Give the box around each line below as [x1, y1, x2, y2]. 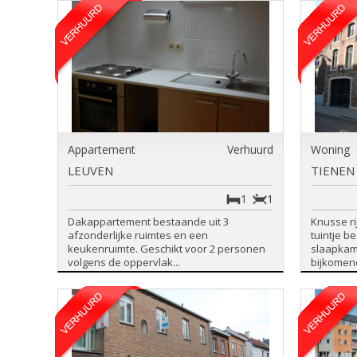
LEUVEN [68, 163, 113, 178]
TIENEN [311, 163, 355, 178]
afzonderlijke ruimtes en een [68, 228, 208, 242]
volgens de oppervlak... [68, 255, 180, 269]
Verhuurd [227, 142, 274, 157]
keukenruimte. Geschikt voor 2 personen [68, 241, 265, 256]
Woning [311, 142, 351, 157]
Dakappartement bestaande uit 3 [68, 214, 229, 229]
